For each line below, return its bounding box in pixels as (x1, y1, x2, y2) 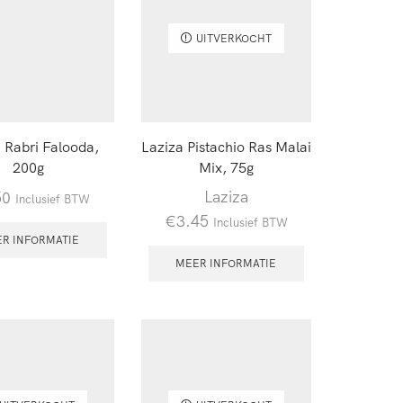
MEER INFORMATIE (175, 256, 277, 271)
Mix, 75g (198, 158, 254, 177)
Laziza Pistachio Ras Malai (140, 138, 311, 157)
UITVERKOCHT (195, 31, 272, 45)
